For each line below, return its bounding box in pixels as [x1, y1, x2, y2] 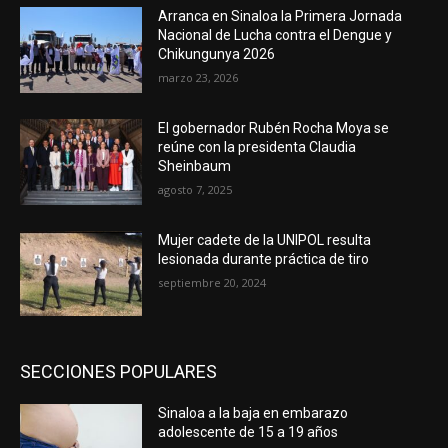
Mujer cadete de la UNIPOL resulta [158, 231, 372, 248]
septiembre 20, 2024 [158, 274, 267, 290]
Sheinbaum [158, 157, 232, 174]
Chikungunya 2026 [158, 46, 276, 63]
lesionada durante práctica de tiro [158, 250, 370, 267]
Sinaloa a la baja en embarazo [158, 405, 349, 422]
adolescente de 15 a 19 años [158, 424, 339, 441]
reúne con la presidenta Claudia [158, 138, 357, 155]
